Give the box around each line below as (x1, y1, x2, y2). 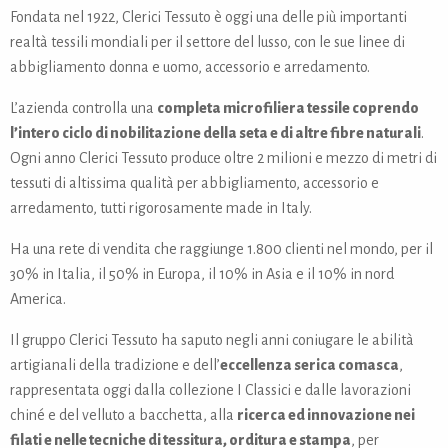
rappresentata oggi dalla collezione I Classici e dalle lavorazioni (10, 382, 411, 399)
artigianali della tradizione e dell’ (10, 357, 220, 374)
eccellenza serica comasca (220, 357, 399, 374)
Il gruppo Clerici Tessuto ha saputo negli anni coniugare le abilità (10, 332, 414, 349)
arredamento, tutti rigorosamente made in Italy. (10, 200, 312, 217)
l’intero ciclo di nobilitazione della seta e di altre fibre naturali (10, 125, 421, 142)
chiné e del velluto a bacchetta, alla (10, 407, 237, 424)
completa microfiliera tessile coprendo (157, 100, 419, 117)
